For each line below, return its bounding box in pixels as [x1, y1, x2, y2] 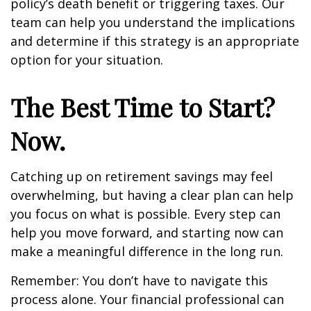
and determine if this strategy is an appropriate [10, 33, 299, 49]
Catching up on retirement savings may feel [10, 168, 273, 185]
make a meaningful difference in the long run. [10, 243, 283, 260]
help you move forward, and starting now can [10, 224, 283, 241]
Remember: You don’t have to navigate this [10, 272, 268, 289]
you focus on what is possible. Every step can [10, 205, 280, 222]
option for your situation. [10, 51, 163, 68]
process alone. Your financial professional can [10, 291, 284, 308]
